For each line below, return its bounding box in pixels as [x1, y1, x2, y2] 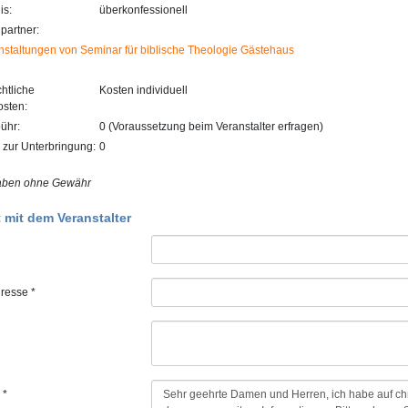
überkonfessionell [99, 4, 188, 16]
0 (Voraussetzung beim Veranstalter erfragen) [99, 120, 323, 133]
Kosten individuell [99, 84, 188, 97]
